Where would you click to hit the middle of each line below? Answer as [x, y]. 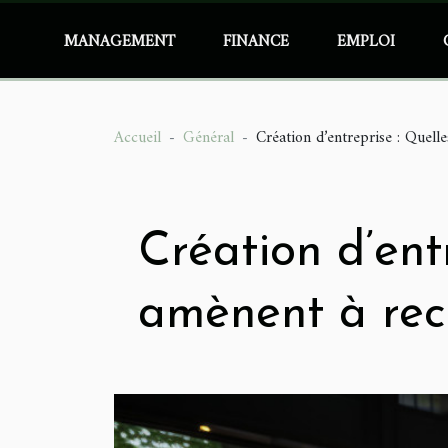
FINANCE [256, 42]
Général [208, 138]
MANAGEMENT [120, 42]
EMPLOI [366, 42]
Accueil [137, 138]
